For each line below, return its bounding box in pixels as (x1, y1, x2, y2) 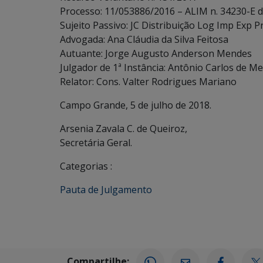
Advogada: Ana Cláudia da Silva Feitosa (60, 33, 228, 46)
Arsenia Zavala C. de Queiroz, (60, 122, 187, 135)
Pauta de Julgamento (60, 183, 152, 196)
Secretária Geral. (60, 136, 132, 149)
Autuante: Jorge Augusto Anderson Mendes (60, 47, 252, 60)
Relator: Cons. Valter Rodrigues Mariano (60, 75, 237, 88)
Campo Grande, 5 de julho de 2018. (60, 99, 211, 112)
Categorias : (60, 160, 112, 173)
